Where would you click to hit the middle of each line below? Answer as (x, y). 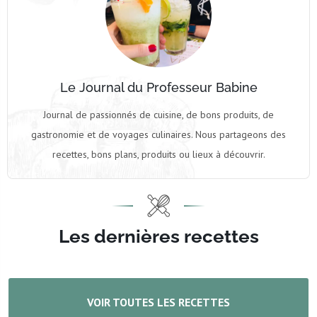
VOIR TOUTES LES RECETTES (158, 302)
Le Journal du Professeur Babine (158, 88)
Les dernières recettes (158, 237)
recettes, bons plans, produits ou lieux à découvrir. (158, 155)
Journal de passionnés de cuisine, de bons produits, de (158, 115)
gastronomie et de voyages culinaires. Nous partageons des (158, 135)
